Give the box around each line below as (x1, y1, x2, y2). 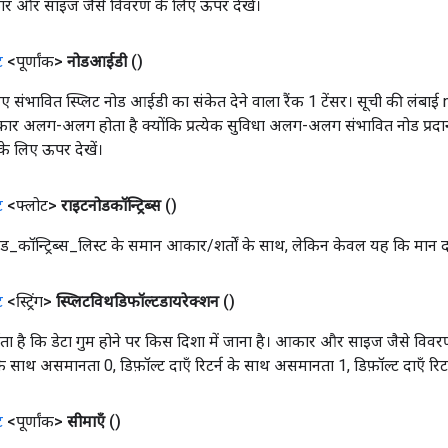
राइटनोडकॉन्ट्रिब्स (61, 195, 161, 215)
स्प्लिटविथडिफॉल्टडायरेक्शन (56, 291, 219, 311)
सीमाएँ (67, 411, 105, 431)
